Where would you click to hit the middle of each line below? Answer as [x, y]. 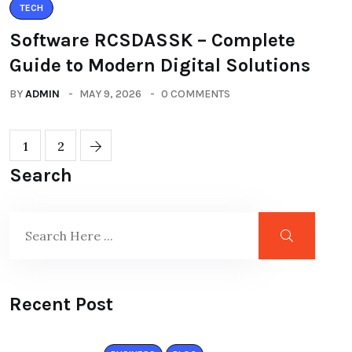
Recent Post [61, 304]
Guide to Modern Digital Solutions [160, 65]
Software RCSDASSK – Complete [152, 40]
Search [41, 175]
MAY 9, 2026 [110, 94]
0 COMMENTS [196, 94]
